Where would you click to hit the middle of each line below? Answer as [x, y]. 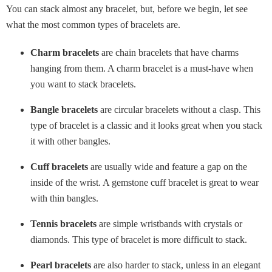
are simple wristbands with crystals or [171, 224]
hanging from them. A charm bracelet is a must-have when [142, 69]
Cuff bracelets [60, 167]
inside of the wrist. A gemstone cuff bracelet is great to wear [144, 183]
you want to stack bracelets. [83, 85]
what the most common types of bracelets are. [93, 25]
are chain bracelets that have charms [170, 53]
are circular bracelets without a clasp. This [180, 110]
